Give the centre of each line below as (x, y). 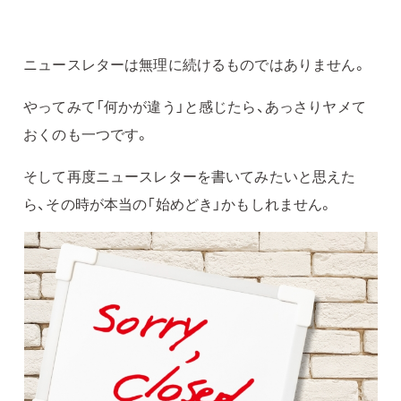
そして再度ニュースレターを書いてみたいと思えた (190, 175)
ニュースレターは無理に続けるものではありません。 (195, 64)
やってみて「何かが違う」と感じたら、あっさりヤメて (195, 106)
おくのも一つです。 (87, 133)
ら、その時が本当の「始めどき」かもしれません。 (179, 203)
